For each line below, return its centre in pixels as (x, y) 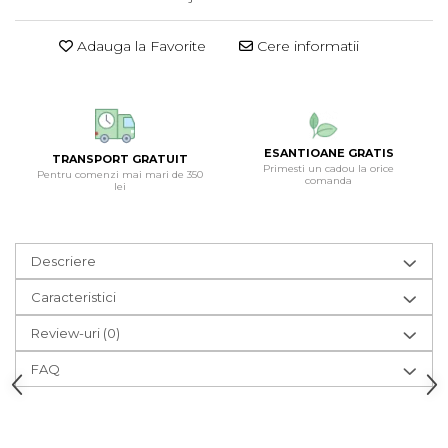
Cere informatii (306, 45)
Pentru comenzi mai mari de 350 (119, 174)
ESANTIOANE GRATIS (328, 153)
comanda (328, 181)
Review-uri (67, 332)
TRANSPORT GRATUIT (119, 158)
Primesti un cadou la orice (328, 169)
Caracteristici (73, 296)
